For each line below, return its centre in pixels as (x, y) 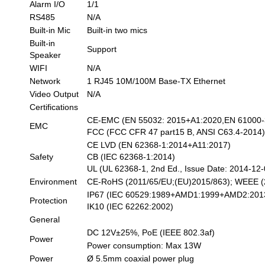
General (45, 219)
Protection (49, 200)
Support (102, 49)
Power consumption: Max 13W (144, 245)
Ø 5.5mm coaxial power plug (141, 258)
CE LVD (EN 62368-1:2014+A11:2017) (159, 145)
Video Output (54, 94)
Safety (42, 156)
